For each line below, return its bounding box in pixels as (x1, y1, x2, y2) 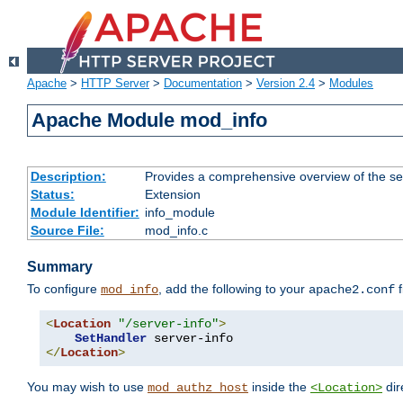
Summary (27, 259, 93, 275)
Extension (144, 187, 201, 202)
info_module (144, 205, 215, 220)
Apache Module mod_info (31, 109, 268, 132)
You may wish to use (27, 380, 148, 395)
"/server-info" (118, 317, 219, 332)
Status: (30, 187, 75, 202)
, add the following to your (158, 282, 309, 297)
